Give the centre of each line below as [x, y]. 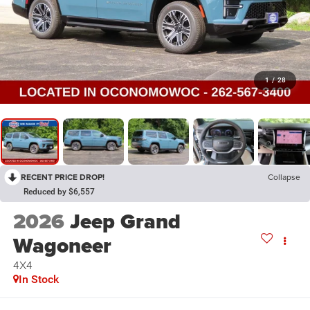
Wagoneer [62, 246]
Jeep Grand [125, 222]
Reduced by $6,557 [59, 192]
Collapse [284, 177]
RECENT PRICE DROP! [63, 177]
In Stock [38, 280]
